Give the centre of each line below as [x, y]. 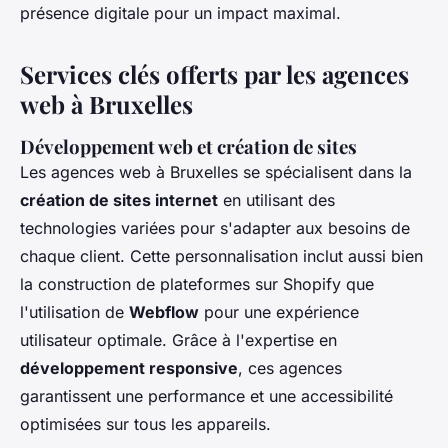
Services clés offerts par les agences [214, 73]
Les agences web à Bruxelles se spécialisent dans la [216, 171]
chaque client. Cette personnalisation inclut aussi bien [221, 255]
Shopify [312, 283]
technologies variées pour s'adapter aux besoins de [215, 227]
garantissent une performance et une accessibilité [206, 395]
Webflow [164, 311]
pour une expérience [279, 311]
